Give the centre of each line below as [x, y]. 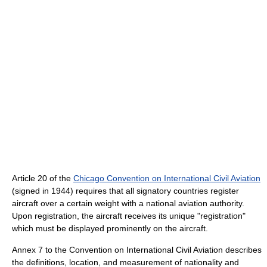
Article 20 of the [43, 178]
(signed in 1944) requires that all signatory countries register [125, 190]
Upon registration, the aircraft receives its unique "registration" [129, 215]
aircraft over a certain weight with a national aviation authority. [128, 203]
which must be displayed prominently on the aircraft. [110, 228]
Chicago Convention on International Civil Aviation [167, 178]
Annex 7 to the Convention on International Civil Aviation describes [137, 249]
